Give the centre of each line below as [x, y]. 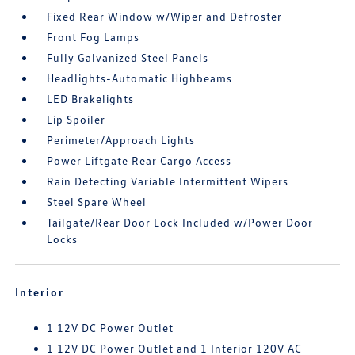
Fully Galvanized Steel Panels [128, 57]
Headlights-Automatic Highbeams [140, 78]
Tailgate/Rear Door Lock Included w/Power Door [180, 222]
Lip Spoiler [76, 119]
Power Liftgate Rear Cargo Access [139, 160]
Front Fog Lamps [94, 37]
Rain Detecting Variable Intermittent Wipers [168, 181]
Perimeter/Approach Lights [121, 140]
